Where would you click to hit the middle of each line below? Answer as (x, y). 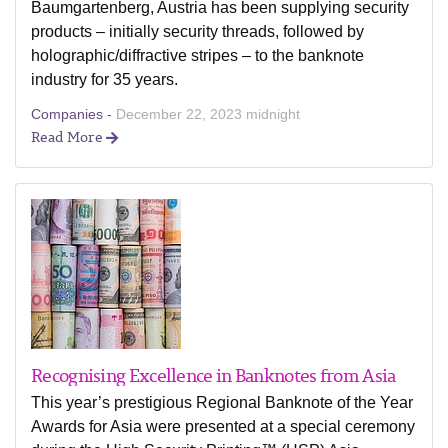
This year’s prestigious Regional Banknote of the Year (222, 402)
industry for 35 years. (104, 79)
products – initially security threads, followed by (197, 31)
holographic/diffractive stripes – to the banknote (197, 55)
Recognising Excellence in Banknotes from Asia (213, 375)
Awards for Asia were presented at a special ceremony (223, 426)
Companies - (73, 114)
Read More (68, 136)
